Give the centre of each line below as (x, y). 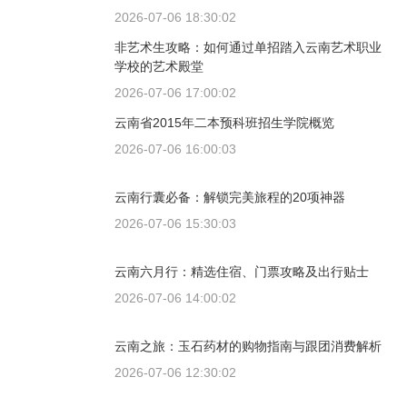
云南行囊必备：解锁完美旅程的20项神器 (230, 198)
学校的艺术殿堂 (159, 67)
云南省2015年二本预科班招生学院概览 (224, 123)
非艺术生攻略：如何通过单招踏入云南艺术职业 (248, 48)
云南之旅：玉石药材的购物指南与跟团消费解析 (248, 347)
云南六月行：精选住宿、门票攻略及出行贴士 (242, 272)
